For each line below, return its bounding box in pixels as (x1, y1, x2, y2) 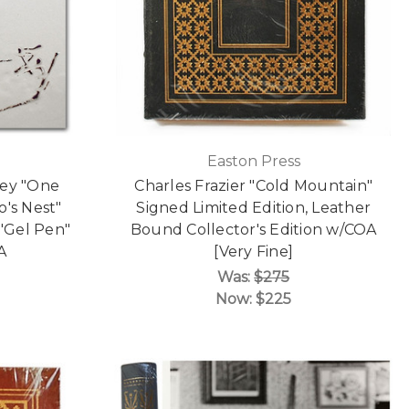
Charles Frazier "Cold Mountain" (134, 176, 373, 194)
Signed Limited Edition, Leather (136, 198, 372, 216)
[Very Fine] (214, 242, 294, 260)
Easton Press (206, 152, 300, 170)
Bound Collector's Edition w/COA (130, 220, 377, 238)
